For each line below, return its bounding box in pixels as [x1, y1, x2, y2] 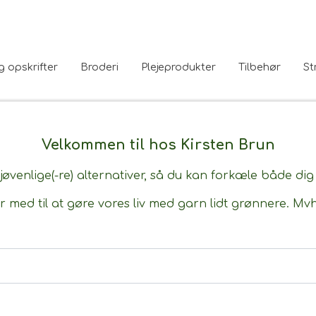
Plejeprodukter [141, 61, 216, 73]
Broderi [80, 61, 119, 73]
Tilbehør [238, 61, 281, 73]
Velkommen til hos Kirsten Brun [41, 137, 275, 154]
